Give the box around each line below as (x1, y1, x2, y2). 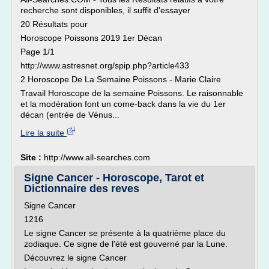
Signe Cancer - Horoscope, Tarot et (24, 172, 204, 184)
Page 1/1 (20, 47, 55, 56)
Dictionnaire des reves (24, 183, 139, 195)
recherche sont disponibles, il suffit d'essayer (20, 5, 190, 15)
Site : (20, 153, 44, 162)
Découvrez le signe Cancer (24, 253, 127, 262)
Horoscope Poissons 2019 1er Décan (20, 33, 162, 43)
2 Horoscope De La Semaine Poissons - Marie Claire (20, 74, 221, 84)
